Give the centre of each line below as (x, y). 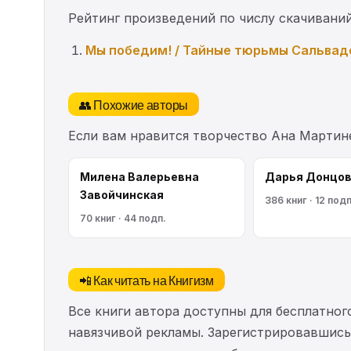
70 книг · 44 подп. (123, 218)
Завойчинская (122, 194)
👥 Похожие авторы (134, 104)
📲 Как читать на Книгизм (147, 279)
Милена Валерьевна (139, 176)
